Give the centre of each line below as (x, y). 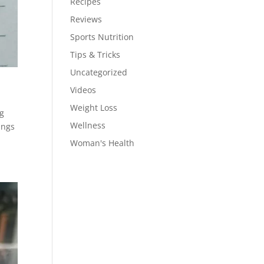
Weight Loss (94, 107)
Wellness (88, 125)
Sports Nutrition (102, 37)
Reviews (86, 19)
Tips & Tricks (95, 54)
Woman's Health (103, 143)
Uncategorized (99, 72)
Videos (83, 90)
